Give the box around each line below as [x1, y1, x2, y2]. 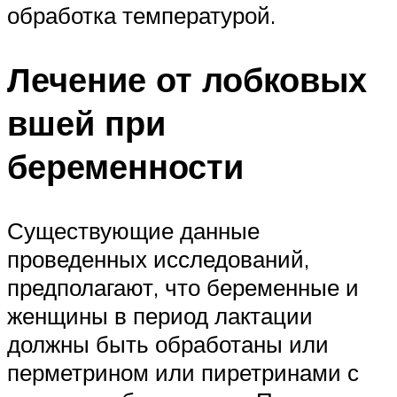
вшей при [7, 100, 166, 144]
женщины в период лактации [7, 300, 313, 330]
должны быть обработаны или [7, 329, 329, 358]
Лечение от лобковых [7, 57, 367, 101]
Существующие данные [7, 215, 260, 245]
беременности [7, 144, 244, 188]
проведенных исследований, [7, 244, 309, 273]
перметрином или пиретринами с [7, 357, 359, 386]
